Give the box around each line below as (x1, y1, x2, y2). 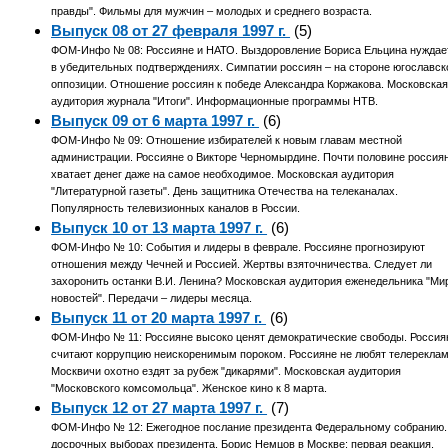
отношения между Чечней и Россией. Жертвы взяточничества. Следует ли (51, 258, 433, 271)
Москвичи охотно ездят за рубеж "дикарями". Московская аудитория (51, 365, 402, 378)
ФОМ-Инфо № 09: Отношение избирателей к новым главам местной (51, 134, 403, 147)
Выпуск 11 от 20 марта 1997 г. (51, 309, 267, 327)
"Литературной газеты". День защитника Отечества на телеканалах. (51, 185, 399, 198)
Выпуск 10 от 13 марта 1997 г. (51, 219, 268, 237)
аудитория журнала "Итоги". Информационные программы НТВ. (51, 95, 379, 108)
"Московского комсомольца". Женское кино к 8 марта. (51, 382, 328, 395)
